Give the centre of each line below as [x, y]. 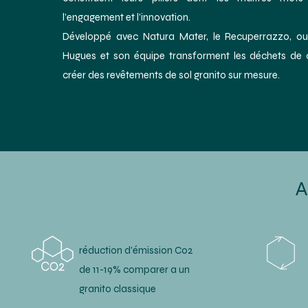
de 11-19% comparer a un [134, 269]
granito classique [117, 289]
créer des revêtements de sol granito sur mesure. [171, 75]
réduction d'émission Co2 [136, 250]
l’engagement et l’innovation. [128, 17]
